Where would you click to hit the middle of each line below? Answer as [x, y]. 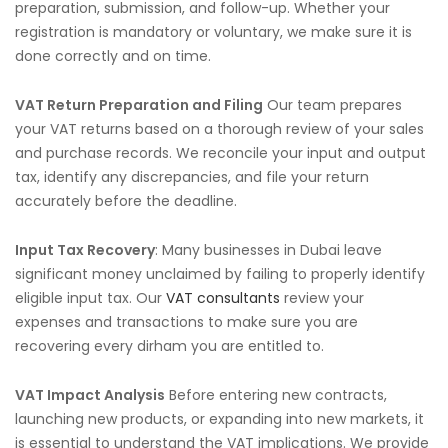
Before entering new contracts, [276, 395]
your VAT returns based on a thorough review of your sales [219, 129]
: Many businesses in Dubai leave [268, 250]
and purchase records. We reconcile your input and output [220, 153]
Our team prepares [332, 105]
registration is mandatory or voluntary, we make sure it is [213, 32]
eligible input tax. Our [90, 298]
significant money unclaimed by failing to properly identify [220, 274]
